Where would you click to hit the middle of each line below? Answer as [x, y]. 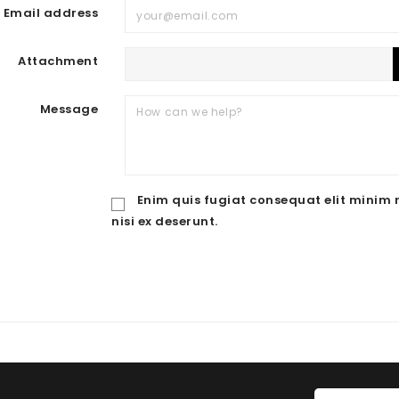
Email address [51, 13]
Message [69, 109]
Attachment [58, 61]
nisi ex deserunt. [165, 221]
